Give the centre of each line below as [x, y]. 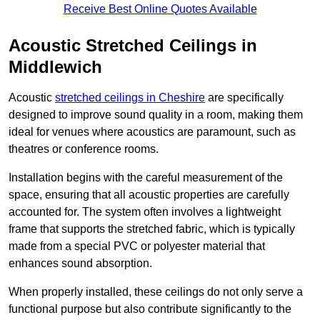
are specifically [244, 98]
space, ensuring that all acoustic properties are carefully [149, 195]
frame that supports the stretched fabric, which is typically [152, 229]
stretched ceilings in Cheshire [130, 98]
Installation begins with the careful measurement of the [146, 178]
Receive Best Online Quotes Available [160, 9]
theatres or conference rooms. [84, 149]
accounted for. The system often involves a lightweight [145, 212]
